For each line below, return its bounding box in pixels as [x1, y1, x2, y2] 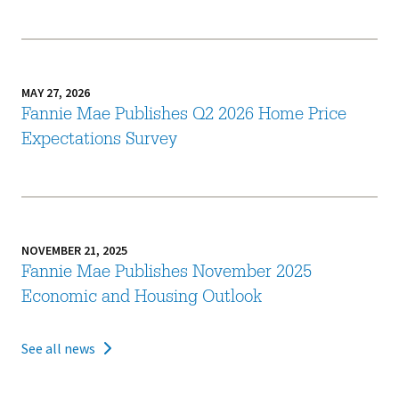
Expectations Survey [20, 132, 177, 150]
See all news [20, 339, 95, 357]
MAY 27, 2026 [20, 85, 90, 101]
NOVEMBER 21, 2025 [20, 242, 127, 258]
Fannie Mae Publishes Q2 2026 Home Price [20, 107, 346, 125]
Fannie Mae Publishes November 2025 [20, 265, 312, 282]
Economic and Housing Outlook [20, 289, 262, 307]
